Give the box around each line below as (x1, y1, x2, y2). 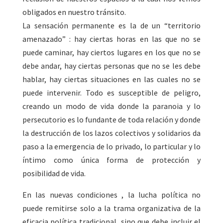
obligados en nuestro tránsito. (22, 7, 126, 17)
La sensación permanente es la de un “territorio (22, 20, 201, 31)
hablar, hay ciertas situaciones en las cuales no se (22, 74, 201, 85)
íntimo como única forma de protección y (22, 155, 201, 165)
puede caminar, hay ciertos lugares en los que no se (22, 47, 201, 58)
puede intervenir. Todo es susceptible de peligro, (22, 88, 201, 98)
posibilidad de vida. (22, 168, 86, 179)
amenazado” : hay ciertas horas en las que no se (22, 34, 201, 44)
